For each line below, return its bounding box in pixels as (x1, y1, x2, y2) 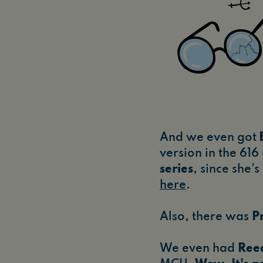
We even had (160, 243, 238, 255)
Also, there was (160, 211, 252, 224)
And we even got (160, 132, 259, 144)
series (160, 164, 193, 176)
